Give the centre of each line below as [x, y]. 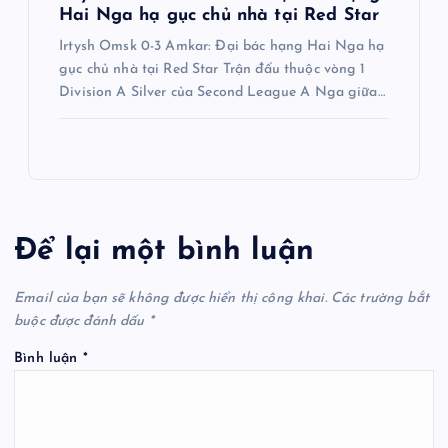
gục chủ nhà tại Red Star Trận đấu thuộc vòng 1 [212, 69]
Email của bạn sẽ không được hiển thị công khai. [170, 299]
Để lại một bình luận [164, 251]
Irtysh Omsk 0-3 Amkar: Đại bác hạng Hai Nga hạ [222, 46]
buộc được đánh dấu [81, 322]
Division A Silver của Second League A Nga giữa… [222, 92]
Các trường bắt [379, 299]
